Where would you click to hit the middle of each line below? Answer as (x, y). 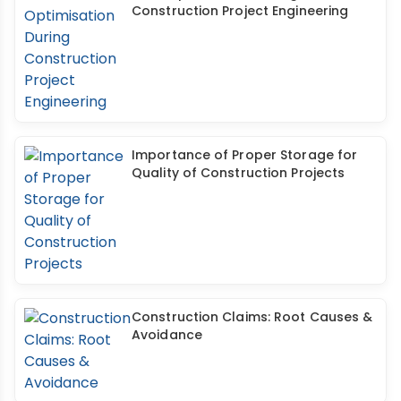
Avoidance (167, 335)
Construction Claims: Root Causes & (252, 317)
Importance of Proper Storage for (245, 155)
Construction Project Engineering (240, 11)
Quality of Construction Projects (239, 173)
